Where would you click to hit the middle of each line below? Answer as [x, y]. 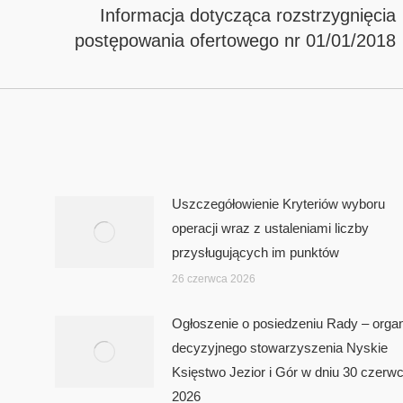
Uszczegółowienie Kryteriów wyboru [278, 203]
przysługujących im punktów [255, 252]
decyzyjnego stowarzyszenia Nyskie [279, 347]
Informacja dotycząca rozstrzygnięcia [248, 15]
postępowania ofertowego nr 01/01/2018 [236, 40]
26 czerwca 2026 [213, 278]
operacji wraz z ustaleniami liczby [270, 228]
